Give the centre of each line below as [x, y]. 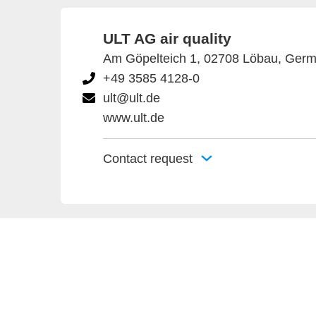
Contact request [148, 159]
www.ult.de [134, 118]
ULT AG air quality [167, 38]
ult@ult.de [132, 98]
